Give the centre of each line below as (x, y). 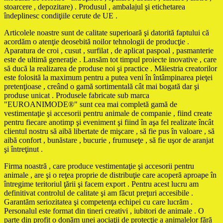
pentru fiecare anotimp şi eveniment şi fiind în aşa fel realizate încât (109, 122)
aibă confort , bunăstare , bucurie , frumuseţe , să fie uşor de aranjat (109, 140)
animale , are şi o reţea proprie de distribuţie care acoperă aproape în (110, 175)
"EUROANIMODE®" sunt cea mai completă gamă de (91, 104)
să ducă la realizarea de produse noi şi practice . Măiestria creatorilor (111, 68)
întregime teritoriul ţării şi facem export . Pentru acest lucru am (101, 184)
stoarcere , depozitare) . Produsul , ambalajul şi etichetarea (95, 6)
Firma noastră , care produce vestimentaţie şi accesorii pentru (99, 166)
